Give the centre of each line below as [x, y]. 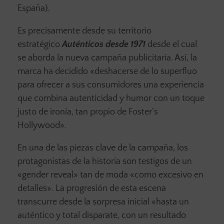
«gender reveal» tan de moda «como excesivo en [110, 175]
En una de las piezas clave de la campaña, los [103, 148]
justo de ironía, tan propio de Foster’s [88, 112]
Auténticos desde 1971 [104, 45]
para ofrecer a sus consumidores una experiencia [111, 85]
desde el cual [171, 45]
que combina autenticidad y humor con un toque [111, 99]
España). [34, 9]
